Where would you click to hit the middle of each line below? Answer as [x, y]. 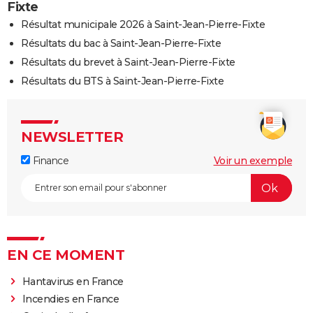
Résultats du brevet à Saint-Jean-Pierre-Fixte [128, 63]
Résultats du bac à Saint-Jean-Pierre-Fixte [121, 44]
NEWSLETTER [72, 137]
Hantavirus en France [73, 282]
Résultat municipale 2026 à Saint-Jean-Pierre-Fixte [143, 25]
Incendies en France [71, 299]
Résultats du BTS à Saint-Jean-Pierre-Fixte [122, 81]
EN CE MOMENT [66, 255]
